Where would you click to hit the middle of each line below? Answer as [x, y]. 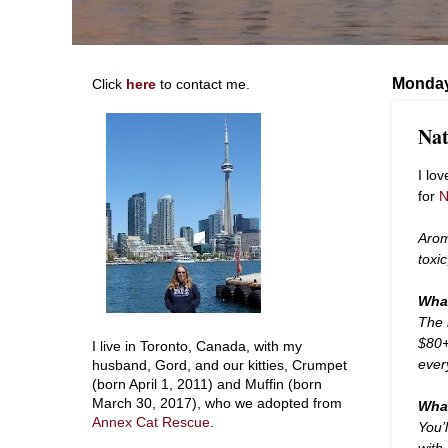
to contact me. [203, 84]
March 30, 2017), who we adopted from [217, 403]
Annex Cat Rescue [151, 422]
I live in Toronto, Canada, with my [197, 346]
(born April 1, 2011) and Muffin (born [207, 384]
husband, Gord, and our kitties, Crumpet [219, 365]
